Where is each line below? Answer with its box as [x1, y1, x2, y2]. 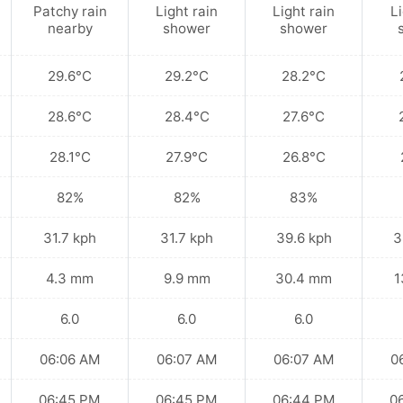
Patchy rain [32, 2, 107, 20]
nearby [47, 19, 93, 37]
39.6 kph [275, 228, 332, 246]
